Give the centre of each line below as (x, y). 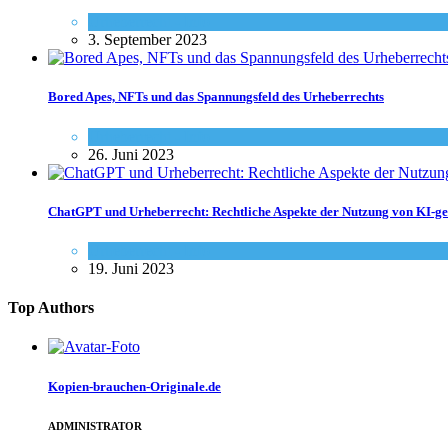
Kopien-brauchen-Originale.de (134, 386)
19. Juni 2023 (131, 268)
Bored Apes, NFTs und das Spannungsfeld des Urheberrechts (216, 97)
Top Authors (51, 308)
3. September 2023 (147, 40)
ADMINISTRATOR (95, 425)
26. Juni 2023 (131, 154)
